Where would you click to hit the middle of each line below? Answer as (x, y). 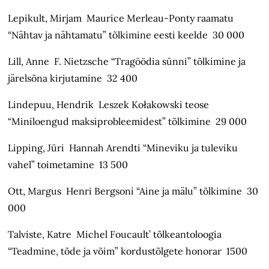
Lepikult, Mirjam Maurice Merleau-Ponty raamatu (121, 18)
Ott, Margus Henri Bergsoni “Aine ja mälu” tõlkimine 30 (133, 191)
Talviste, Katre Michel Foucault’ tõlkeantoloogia (115, 234)
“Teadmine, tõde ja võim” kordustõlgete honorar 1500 (128, 251)
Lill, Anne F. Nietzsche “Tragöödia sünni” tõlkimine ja (127, 62)
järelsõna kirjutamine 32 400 (73, 78)
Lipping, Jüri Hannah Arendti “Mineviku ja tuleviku (123, 148)
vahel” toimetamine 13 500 (68, 165)
